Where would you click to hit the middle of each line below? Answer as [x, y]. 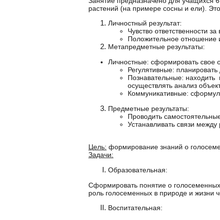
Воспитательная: [135, 208]
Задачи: [101, 155]
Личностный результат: [145, 23]
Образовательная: [138, 170]
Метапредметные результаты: [156, 47]
